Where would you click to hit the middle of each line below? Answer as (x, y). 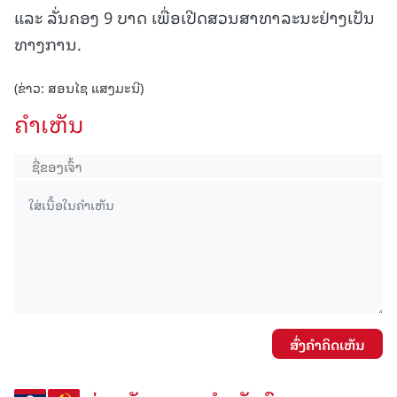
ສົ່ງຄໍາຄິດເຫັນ (327, 344)
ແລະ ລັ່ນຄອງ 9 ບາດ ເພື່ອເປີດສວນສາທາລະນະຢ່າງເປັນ (195, 17)
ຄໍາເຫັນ (49, 124)
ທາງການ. (48, 43)
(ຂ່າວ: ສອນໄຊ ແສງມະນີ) (79, 88)
